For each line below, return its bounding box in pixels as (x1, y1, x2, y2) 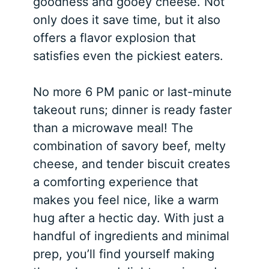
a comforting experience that (33, 175, 199, 190)
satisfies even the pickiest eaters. (33, 49, 224, 64)
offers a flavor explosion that (33, 31, 196, 46)
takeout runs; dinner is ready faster (33, 103, 232, 118)
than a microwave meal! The (33, 121, 194, 136)
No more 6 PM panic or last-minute (33, 85, 232, 100)
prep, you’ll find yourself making (33, 247, 215, 262)
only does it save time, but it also (33, 13, 221, 28)
